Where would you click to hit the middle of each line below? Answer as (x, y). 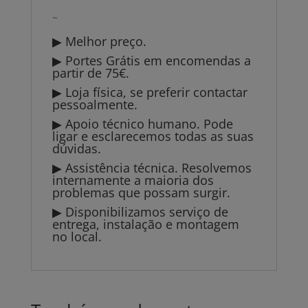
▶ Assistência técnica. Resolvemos (152, 168)
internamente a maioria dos (133, 180)
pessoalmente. (95, 105)
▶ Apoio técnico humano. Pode (142, 124)
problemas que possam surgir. (141, 193)
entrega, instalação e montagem (145, 224)
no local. (77, 237)
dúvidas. (76, 149)
